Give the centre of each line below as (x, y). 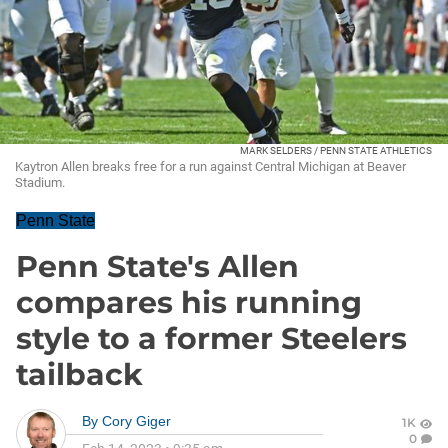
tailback (79, 374)
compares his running (189, 302)
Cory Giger (136, 421)
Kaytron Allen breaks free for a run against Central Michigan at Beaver (210, 166)
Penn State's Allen (157, 266)
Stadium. (40, 182)
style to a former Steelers (211, 338)
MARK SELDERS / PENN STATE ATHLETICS (336, 150)
